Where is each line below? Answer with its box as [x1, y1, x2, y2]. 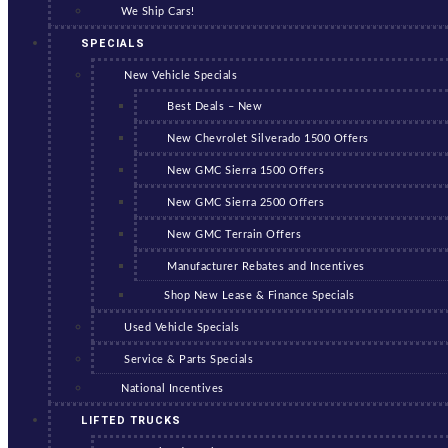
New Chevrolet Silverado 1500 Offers [167, 133, 369, 144]
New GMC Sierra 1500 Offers [167, 165, 324, 176]
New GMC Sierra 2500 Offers [167, 197, 324, 208]
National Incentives [121, 383, 224, 394]
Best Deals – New [167, 101, 262, 112]
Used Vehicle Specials [124, 322, 240, 333]
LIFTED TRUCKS [81, 413, 181, 429]
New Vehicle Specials [124, 70, 237, 81]
